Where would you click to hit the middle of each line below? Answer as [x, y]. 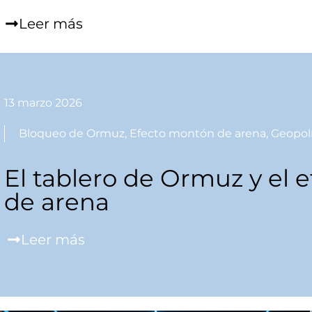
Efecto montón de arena [197, 134]
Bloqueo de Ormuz [71, 134]
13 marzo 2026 [43, 103]
